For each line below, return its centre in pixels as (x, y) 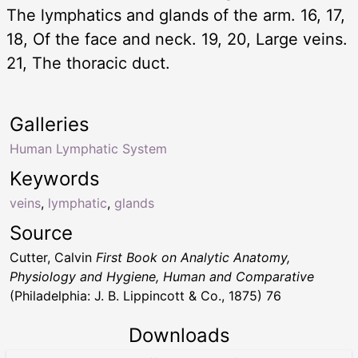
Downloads (179, 335)
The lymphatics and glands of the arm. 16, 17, (176, 15)
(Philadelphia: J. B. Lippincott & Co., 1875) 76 (145, 295)
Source (41, 233)
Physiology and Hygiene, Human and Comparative (162, 276)
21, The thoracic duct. (88, 63)
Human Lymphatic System (88, 148)
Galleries (50, 124)
